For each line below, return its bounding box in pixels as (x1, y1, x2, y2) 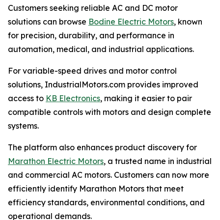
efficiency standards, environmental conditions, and (8, 197, 205, 208)
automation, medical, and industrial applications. (8, 44, 194, 55)
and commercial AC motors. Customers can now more (8, 170, 209, 180)
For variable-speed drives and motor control (8, 66, 177, 76)
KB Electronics (46, 93, 100, 104)
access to (8, 93, 46, 104)
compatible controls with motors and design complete (8, 107, 211, 117)
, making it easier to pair (100, 93, 192, 104)
